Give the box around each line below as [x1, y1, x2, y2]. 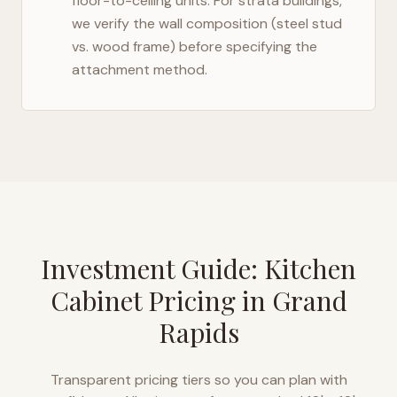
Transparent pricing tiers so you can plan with [50, 370, 347, 389]
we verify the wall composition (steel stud [72, 14, 342, 33]
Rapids [158, 315, 239, 350]
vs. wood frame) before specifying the [72, 37, 317, 56]
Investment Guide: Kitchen [41, 251, 356, 286]
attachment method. [72, 60, 207, 79]
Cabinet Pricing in [50, 283, 272, 318]
